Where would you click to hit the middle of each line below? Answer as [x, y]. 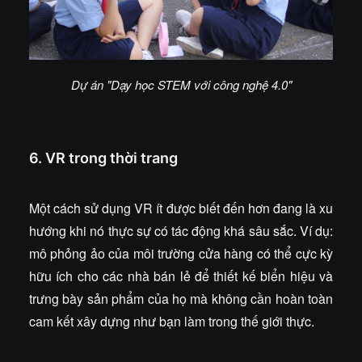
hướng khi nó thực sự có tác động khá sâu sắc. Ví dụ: [181, 231]
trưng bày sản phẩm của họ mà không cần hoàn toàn [181, 299]
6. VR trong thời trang [103, 158]
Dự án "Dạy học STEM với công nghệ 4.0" [181, 85]
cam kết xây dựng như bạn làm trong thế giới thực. [172, 321]
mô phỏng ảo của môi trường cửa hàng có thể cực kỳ [181, 253]
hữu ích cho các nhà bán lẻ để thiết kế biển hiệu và [181, 276]
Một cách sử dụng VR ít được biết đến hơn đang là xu [181, 208]
